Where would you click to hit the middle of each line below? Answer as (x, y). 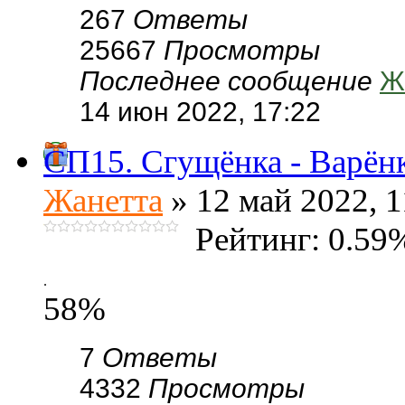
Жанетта (103, 200)
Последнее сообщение (230, 81)
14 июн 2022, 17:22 (200, 112)
